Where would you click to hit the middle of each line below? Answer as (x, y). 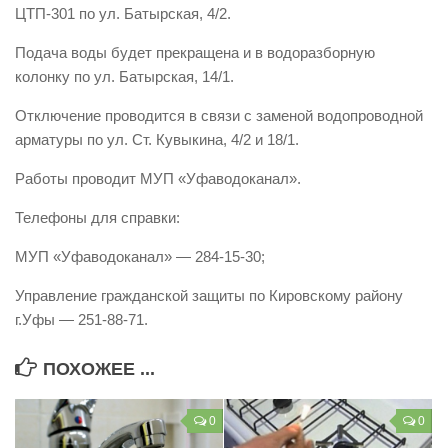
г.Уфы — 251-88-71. (81, 320)
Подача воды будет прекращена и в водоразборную (195, 53)
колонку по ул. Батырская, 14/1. (124, 77)
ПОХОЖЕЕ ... (99, 369)
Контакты (55, 25)
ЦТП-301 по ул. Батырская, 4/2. (123, 14)
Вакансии (55, 62)
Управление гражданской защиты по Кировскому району (209, 296)
